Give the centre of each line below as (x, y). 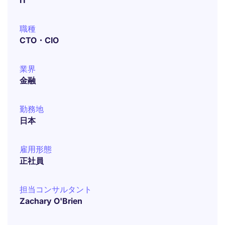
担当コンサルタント (56, 189)
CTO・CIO (39, 40)
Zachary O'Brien (51, 201)
